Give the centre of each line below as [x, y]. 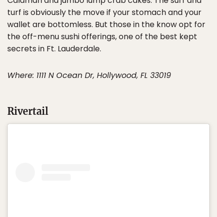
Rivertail [28, 111]
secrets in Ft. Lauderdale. [54, 49]
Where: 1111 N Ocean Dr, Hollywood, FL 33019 [89, 76]
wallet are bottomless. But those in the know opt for [106, 25]
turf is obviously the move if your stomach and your [104, 13]
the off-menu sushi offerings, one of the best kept [102, 37]
